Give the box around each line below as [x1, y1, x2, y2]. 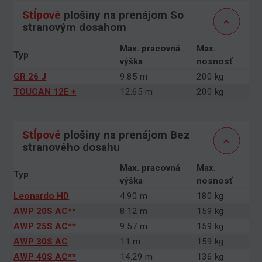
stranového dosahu [22, 140, 120, 154]
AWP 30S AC [13, 236, 68, 247]
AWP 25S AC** [13, 220, 77, 232]
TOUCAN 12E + [13, 86, 77, 97]
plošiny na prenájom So [60, 8, 184, 22]
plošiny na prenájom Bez [60, 127, 190, 142]
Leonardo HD [13, 190, 70, 201]
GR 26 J [13, 71, 47, 82]
